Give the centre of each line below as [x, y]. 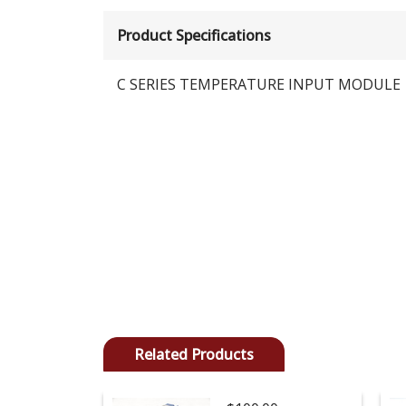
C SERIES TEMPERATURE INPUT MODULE [259, 84]
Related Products [194, 354]
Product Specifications [194, 35]
